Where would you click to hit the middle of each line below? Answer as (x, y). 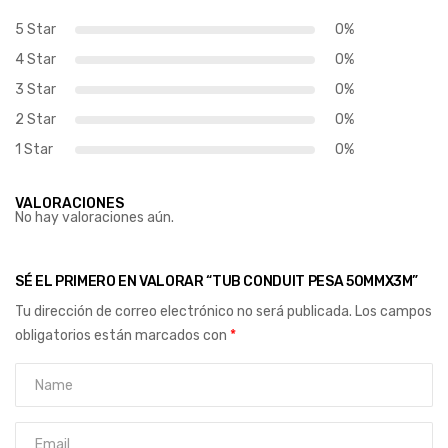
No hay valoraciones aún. (94, 218)
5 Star (35, 30)
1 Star (34, 150)
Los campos (393, 312)
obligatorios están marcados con (122, 336)
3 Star (35, 90)
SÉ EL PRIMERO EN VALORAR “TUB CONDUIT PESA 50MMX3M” (217, 282)
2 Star (35, 120)
